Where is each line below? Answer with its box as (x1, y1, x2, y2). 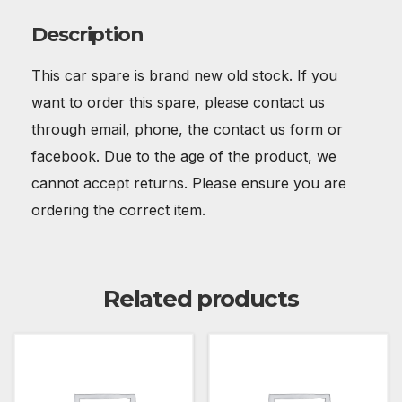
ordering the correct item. (31, 200, 205, 219)
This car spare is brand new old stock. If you (31, 66, 337, 84)
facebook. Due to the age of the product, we (31, 146, 336, 165)
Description (31, 22, 144, 47)
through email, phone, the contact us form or (31, 119, 343, 138)
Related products (103, 284, 299, 314)
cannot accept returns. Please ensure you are (31, 173, 346, 192)
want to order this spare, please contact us (31, 92, 325, 111)
